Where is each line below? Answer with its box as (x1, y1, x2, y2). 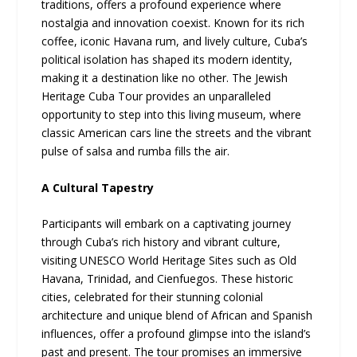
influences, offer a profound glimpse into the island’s (41, 325, 312, 341)
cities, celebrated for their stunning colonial (41, 288, 264, 304)
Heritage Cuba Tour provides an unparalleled (41, 88, 272, 104)
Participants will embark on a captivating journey (41, 215, 292, 231)
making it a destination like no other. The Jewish (41, 70, 288, 86)
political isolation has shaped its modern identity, (41, 52, 293, 68)
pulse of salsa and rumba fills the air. (41, 143, 230, 159)
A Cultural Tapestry (41, 179, 155, 195)
